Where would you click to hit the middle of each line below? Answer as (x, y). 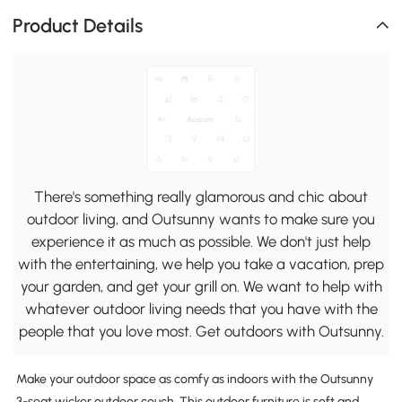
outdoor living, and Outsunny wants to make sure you (201, 218)
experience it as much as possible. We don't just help (201, 241)
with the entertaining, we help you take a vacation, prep (201, 263)
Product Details (78, 25)
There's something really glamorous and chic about (201, 196)
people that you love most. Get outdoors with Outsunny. (201, 331)
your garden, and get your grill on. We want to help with (201, 286)
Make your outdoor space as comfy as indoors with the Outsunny (194, 380)
